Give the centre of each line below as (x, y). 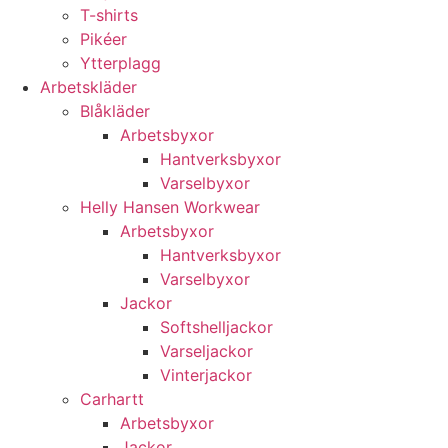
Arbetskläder (88, 87)
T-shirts (109, 15)
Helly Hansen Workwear (170, 207)
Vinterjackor (206, 375)
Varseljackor (206, 351)
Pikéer (103, 39)
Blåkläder (115, 111)
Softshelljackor (216, 327)
